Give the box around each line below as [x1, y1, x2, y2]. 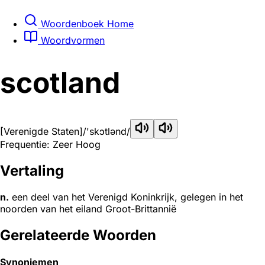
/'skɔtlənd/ [83, 125, 130, 138]
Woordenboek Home [38, 17, 134, 30]
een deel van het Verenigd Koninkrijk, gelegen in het [9, 191, 243, 203]
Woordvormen [38, 34, 105, 46]
